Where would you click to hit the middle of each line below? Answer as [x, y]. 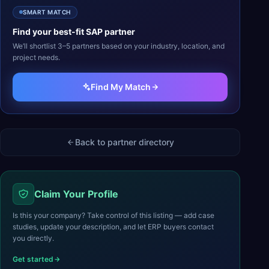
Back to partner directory [124, 142]
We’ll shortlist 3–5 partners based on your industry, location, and [119, 46]
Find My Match [121, 86]
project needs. [36, 57]
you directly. [33, 238]
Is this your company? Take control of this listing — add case [113, 215]
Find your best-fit [49, 31]
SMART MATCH [47, 12]
